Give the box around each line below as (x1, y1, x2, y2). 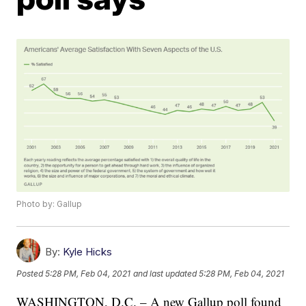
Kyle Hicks (63, 245, 113, 259)
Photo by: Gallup (16, 199, 83, 210)
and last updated (133, 268, 197, 279)
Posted (16, 268, 46, 279)
